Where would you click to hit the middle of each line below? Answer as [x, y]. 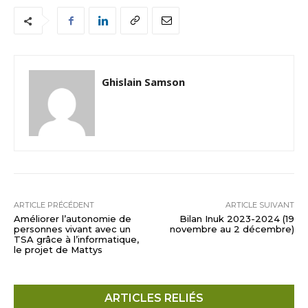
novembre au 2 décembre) [232, 229]
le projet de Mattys [58, 250]
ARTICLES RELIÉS [154, 298]
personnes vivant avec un [72, 229]
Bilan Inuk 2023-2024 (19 [236, 219]
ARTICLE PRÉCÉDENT [54, 205]
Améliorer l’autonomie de [73, 219]
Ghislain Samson [143, 82]
